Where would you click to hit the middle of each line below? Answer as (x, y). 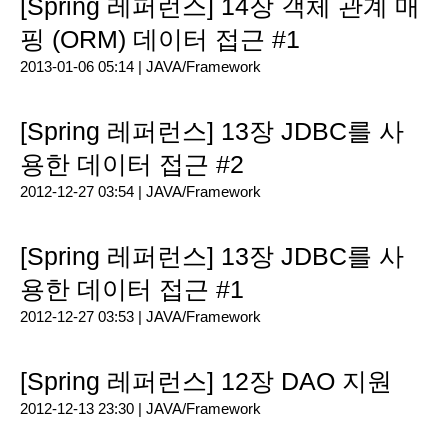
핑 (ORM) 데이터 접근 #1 (160, 39)
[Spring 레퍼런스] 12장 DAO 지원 (206, 381)
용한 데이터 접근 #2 (132, 164)
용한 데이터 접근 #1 (132, 289)
